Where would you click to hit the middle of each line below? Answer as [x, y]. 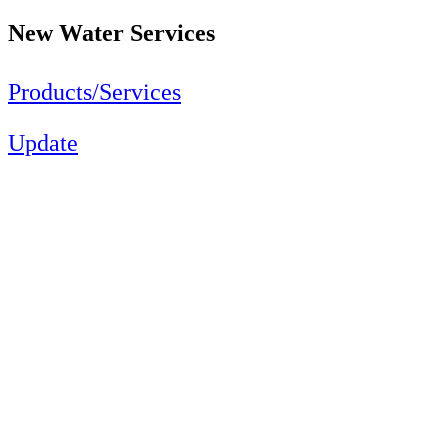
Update [43, 142]
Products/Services [94, 91]
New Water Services [111, 32]
